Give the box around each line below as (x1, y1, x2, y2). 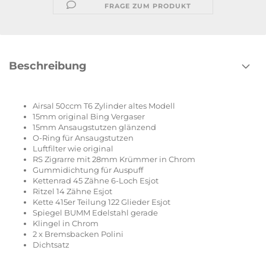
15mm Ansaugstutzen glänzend (33, 122, 156, 132)
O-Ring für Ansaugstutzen (33, 133, 134, 142)
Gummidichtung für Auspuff (33, 165, 143, 175)
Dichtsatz (33, 240, 69, 249)
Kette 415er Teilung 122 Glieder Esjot (33, 197, 170, 207)
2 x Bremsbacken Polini (33, 229, 123, 239)
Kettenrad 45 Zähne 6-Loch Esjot (33, 176, 159, 185)
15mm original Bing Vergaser (33, 112, 145, 121)
